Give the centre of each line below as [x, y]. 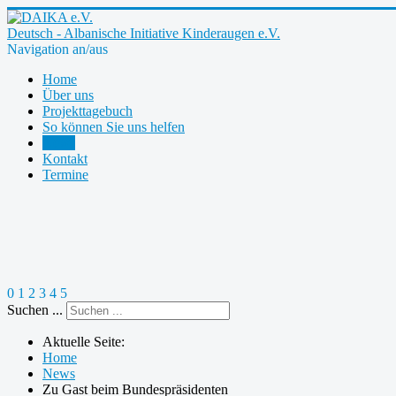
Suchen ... [35, 310]
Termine [65, 175]
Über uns [68, 95]
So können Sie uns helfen [114, 127]
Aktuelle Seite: [87, 342]
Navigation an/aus [57, 49]
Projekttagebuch [88, 111]
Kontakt [65, 159]
